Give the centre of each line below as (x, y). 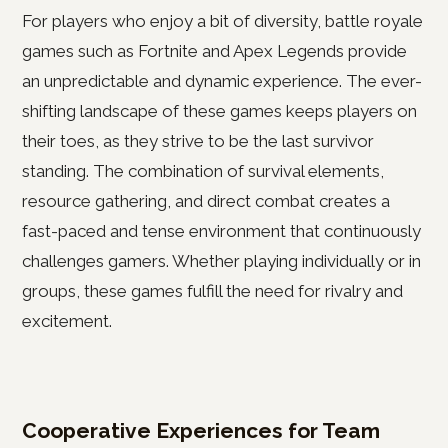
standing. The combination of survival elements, (203, 171)
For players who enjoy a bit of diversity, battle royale (222, 21)
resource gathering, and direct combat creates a (206, 201)
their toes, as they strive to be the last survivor (198, 141)
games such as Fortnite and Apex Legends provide (214, 51)
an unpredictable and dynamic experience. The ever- (222, 81)
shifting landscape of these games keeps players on (219, 111)
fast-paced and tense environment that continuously (221, 231)
